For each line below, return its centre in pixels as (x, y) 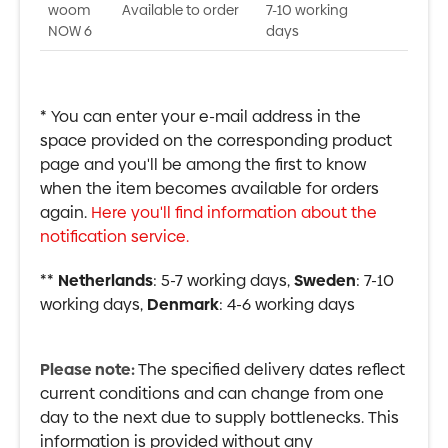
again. (65, 212)
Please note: (89, 369)
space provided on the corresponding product (216, 140)
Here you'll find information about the (234, 212)
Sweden (325, 280)
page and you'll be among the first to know (203, 164)
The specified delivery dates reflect (271, 369)
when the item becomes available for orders (209, 188)
